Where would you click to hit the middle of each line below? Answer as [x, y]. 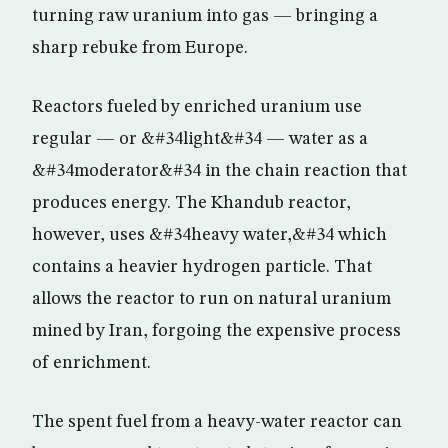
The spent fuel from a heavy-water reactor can [217, 422]
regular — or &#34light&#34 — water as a [200, 139]
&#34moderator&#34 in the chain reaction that [219, 171]
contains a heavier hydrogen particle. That [202, 267]
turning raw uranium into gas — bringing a [205, 16]
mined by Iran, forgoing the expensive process [216, 331]
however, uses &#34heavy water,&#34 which [209, 235]
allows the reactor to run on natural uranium [211, 299]
